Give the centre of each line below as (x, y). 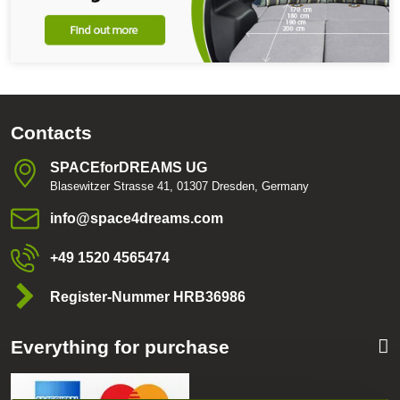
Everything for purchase (120, 346)
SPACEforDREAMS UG (129, 167)
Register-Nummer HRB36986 (148, 296)
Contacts (51, 132)
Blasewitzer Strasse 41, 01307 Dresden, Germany (179, 186)
